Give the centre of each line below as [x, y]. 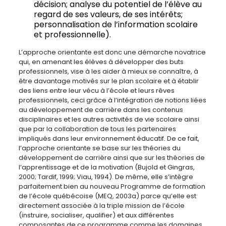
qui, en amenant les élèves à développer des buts [101, 62]
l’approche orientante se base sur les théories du [99, 148]
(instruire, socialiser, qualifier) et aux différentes [96, 215]
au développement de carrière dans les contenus [101, 110]
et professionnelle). [72, 35]
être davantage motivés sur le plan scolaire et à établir [108, 81]
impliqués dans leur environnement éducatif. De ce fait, [109, 138]
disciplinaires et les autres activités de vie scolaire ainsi [109, 119]
